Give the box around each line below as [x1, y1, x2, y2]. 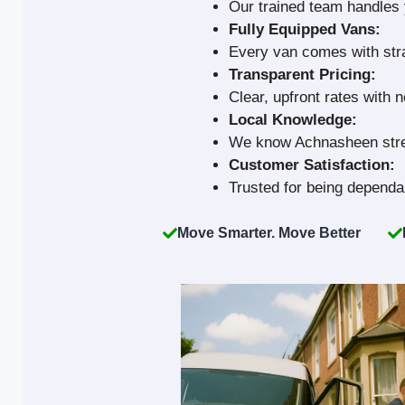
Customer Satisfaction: [229, 156, 396, 174]
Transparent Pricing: [229, 66, 377, 84]
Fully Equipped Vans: [229, 21, 381, 39]
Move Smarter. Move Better [177, 224, 361, 240]
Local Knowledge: [229, 111, 358, 129]
